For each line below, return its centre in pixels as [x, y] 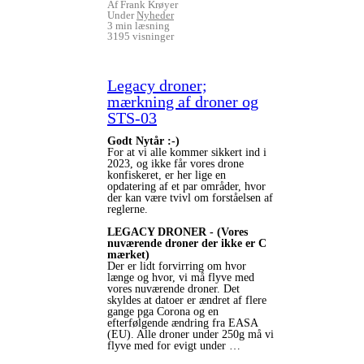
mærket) [128, 255]
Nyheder [155, 15]
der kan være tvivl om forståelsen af [190, 198]
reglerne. [128, 209]
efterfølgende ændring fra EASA [182, 323]
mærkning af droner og [183, 102]
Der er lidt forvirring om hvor [177, 266]
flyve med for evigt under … [174, 346]
